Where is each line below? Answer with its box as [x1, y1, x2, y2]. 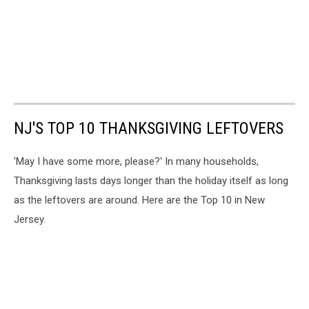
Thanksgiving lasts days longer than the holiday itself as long [14, 174, 288, 187]
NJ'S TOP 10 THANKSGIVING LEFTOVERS [14, 118, 283, 138]
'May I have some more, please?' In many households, [14, 154, 259, 168]
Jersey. [14, 212, 46, 226]
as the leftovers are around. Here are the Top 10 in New [14, 193, 265, 206]
